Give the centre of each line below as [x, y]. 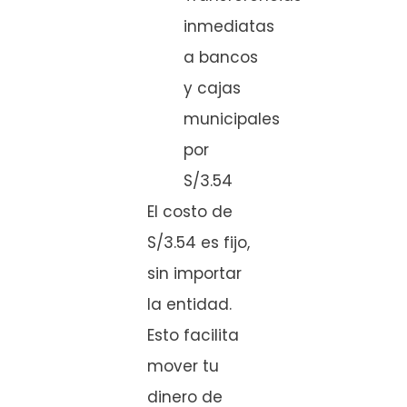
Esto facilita [193, 336]
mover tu [183, 367]
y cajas [212, 89]
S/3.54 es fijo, [199, 243]
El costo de [190, 212]
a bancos [221, 58]
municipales [232, 119]
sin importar [194, 274]
